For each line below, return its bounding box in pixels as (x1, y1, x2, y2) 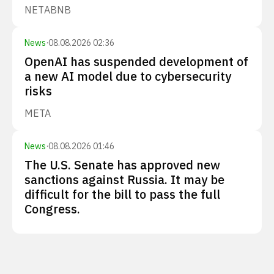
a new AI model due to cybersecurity (24, 68, 231, 84)
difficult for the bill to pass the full (24, 186, 220, 202)
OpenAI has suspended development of (24, 53, 248, 70)
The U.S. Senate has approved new (24, 157, 220, 173)
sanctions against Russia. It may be (24, 171, 224, 188)
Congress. (24, 201, 80, 217)
